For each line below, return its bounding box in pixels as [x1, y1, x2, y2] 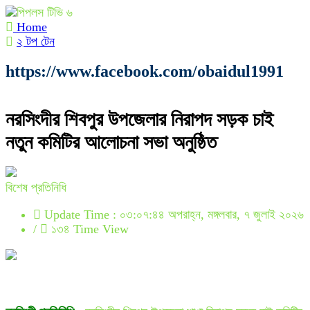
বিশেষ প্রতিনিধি [6, 181, 66, 195]
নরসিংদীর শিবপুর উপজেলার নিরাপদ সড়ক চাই [6, 109, 273, 131]
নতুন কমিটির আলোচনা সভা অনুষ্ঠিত [6, 131, 217, 154]
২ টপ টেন [17, 35, 55, 48]
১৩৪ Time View [48, 222, 129, 237]
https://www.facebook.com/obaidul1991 [6, 62, 284, 80]
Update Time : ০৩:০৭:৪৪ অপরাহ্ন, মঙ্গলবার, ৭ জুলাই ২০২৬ [41, 208, 304, 222]
